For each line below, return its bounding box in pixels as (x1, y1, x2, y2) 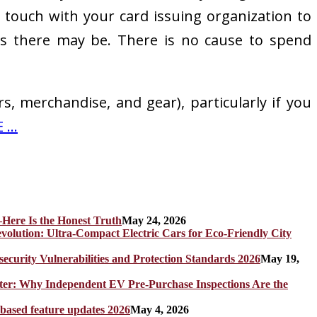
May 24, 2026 (122, 214, 186, 226)
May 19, (260, 252, 299, 265)
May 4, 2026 (130, 303, 189, 316)
